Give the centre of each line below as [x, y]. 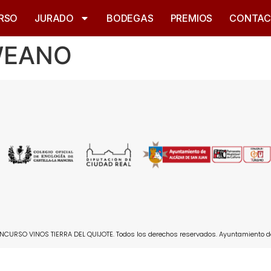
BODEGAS [130, 18]
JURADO [54, 18]
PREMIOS [191, 18]
